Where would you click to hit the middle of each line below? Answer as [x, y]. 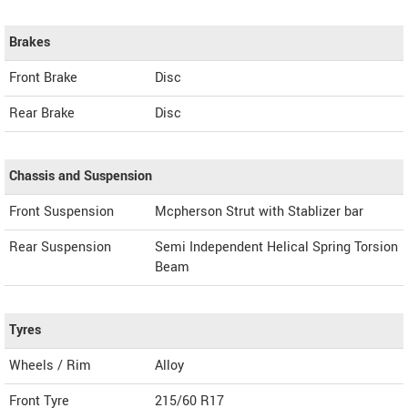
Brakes [30, 43]
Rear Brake [42, 114]
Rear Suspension [60, 248]
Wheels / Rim [50, 366]
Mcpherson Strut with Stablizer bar [259, 212]
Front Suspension [61, 212]
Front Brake [43, 78]
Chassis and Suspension [81, 177]
